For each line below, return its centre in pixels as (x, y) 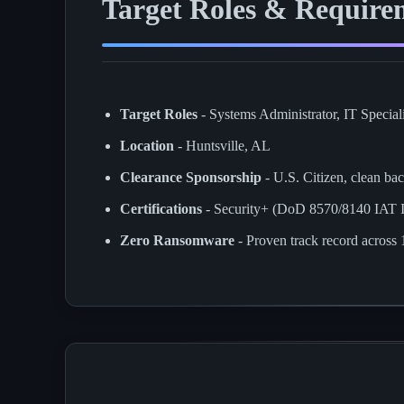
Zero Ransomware (177, 240)
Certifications (161, 208)
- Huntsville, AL (222, 145)
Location (147, 145)
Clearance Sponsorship (191, 177)
